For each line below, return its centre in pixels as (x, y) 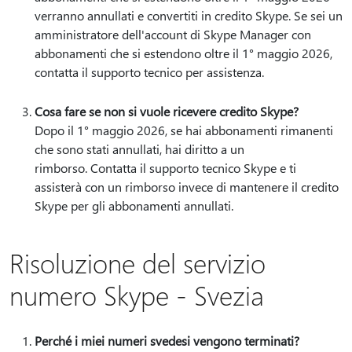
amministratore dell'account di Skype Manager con (173, 34)
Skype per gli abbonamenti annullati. (134, 205)
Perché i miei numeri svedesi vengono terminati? (167, 341)
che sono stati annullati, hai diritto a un (139, 149)
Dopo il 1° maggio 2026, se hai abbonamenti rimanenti (184, 130)
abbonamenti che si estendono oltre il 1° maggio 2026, (183, 53)
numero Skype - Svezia (137, 295)
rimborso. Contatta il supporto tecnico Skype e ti (165, 168)
